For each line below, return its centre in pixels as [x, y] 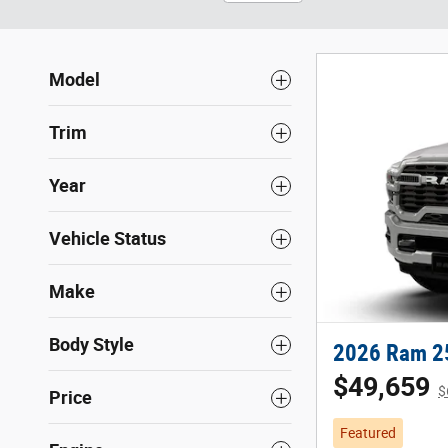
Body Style [91, 345]
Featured [367, 433]
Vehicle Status [107, 239]
